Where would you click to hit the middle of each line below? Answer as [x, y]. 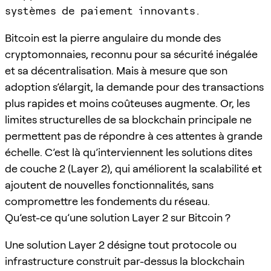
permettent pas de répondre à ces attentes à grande [134, 135]
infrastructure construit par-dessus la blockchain [125, 261]
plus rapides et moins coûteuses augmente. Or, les [127, 103]
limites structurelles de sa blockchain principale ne [128, 119]
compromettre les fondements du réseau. [107, 201]
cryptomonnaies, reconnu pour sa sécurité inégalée [131, 54]
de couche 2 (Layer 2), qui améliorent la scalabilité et [133, 168]
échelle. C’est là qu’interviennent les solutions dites [129, 152]
